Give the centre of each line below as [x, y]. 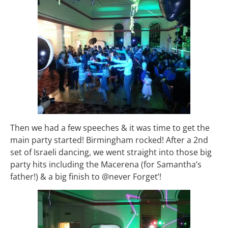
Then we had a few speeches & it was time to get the [110, 127]
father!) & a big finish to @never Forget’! [86, 176]
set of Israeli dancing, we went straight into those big [111, 152]
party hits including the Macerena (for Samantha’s [106, 164]
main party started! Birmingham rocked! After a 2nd [109, 140]
